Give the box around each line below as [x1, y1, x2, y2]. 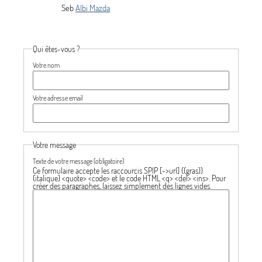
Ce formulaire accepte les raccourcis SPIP [33, 166, 160, 176]
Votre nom [33, 60, 60, 70]
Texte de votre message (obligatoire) [33, 156, 124, 166]
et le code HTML [110, 173, 162, 184]
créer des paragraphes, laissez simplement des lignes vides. [33, 181, 211, 191]
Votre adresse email [33, 93, 82, 103]
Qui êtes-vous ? [33, 44, 80, 54]
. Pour [209, 173, 226, 184]
